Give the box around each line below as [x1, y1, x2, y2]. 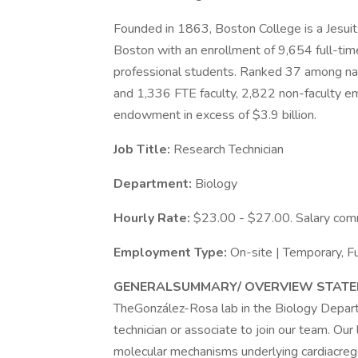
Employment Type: [113, 244, 230, 261]
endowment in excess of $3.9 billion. [113, 106, 316, 124]
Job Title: [113, 141, 173, 158]
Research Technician [173, 141, 284, 158]
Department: [113, 175, 195, 193]
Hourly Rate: [113, 209, 193, 227]
